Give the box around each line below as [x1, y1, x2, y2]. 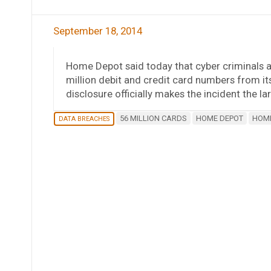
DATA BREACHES [58, 114, 109, 123]
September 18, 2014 [53, 24, 142, 37]
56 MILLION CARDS [119, 113, 187, 123]
